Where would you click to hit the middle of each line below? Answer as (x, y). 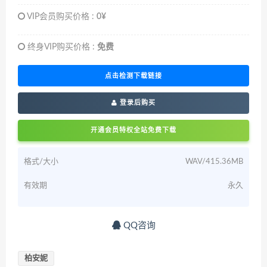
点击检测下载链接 (133, 76)
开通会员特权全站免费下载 (133, 131)
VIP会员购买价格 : (61, 17)
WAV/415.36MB (214, 162)
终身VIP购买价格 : (61, 47)
